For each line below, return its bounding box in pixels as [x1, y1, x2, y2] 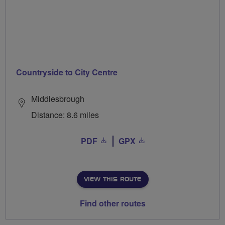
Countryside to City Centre [16, 66, 118, 78]
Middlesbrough [31, 93, 84, 105]
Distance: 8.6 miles [31, 109, 99, 121]
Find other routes [79, 197, 146, 209]
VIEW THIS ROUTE [83, 176, 141, 183]
